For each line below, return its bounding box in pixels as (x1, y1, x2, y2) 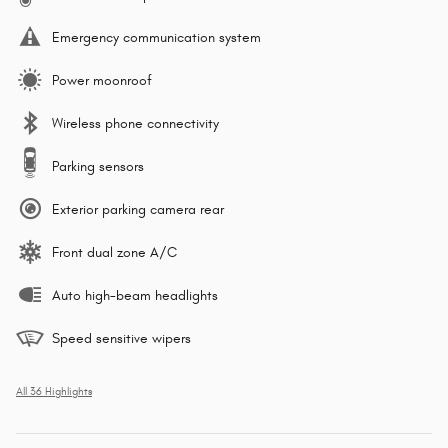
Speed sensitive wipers (52, 330, 191, 348)
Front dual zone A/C (52, 244, 177, 262)
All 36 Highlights (16, 386, 92, 399)
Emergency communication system (52, 29, 261, 47)
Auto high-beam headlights (52, 287, 218, 305)
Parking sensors (52, 158, 144, 176)
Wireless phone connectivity (52, 115, 219, 133)
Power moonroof (52, 72, 152, 90)
